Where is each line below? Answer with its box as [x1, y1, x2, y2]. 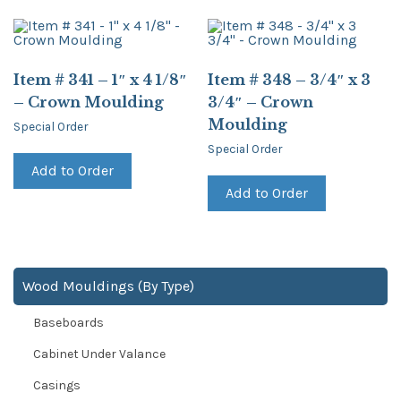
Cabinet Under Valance [33, 346, 166, 363]
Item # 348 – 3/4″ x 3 [208, 70, 371, 89]
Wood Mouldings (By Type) [22, 277, 194, 295]
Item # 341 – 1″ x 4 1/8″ [13, 70, 187, 89]
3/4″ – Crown [208, 92, 314, 111]
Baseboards [33, 315, 104, 331]
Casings [33, 378, 81, 394]
